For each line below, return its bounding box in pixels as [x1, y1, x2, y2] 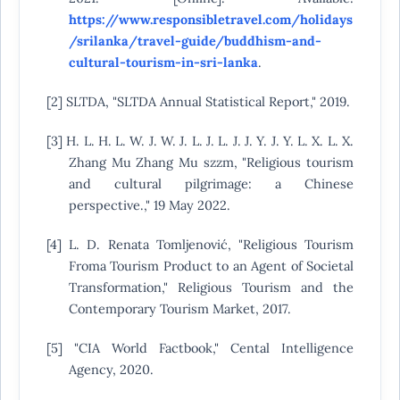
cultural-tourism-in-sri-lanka [68, 54, 258, 71]
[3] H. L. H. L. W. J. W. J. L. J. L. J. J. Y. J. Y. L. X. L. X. [46, 132, 354, 150]
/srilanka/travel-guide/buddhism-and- [68, 32, 321, 50]
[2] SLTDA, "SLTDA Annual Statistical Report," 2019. [46, 93, 350, 111]
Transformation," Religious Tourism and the [68, 279, 354, 296]
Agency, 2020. [68, 361, 154, 379]
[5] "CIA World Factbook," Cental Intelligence [46, 339, 354, 357]
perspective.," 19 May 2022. [68, 196, 230, 214]
